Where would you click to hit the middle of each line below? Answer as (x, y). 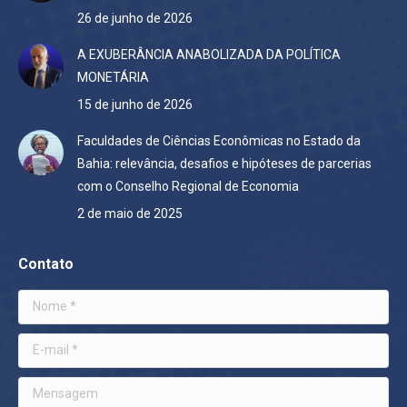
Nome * (40, 300)
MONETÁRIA (113, 77)
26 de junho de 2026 (135, 18)
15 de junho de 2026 (135, 104)
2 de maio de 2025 (130, 213)
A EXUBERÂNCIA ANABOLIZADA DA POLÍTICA (209, 54)
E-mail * (41, 344)
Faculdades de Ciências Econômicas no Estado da (219, 140)
